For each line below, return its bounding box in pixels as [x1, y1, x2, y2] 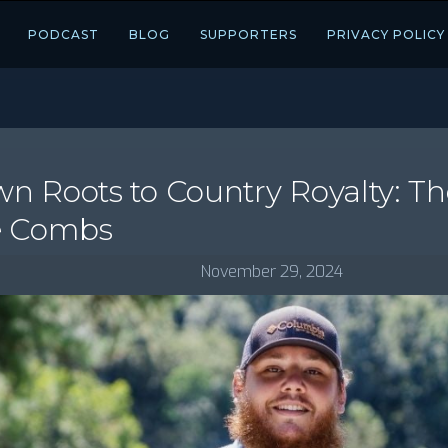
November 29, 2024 [201, 261, 343, 282]
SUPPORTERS [200, 26, 297, 42]
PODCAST [28, 26, 99, 42]
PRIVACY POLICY [327, 26, 445, 42]
